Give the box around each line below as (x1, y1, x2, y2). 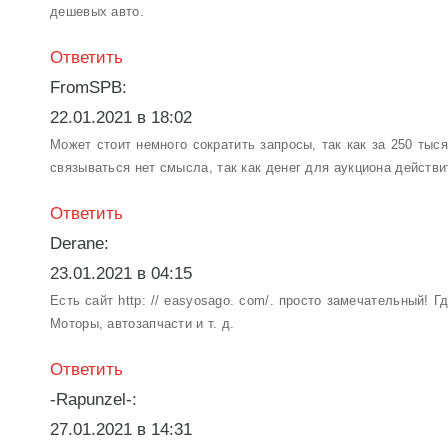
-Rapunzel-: (50, 390, 137, 409)
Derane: (50, 234, 109, 253)
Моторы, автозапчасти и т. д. (50, 316, 235, 331)
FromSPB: (50, 78, 127, 97)
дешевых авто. (50, 4, 144, 19)
